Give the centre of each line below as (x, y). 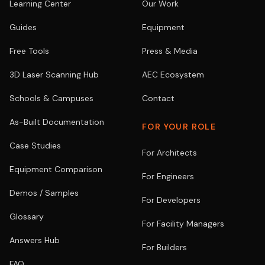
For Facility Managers (183, 224)
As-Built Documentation (57, 122)
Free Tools (29, 51)
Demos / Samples (44, 193)
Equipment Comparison (56, 169)
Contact (158, 98)
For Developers (171, 200)
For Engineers (168, 176)
